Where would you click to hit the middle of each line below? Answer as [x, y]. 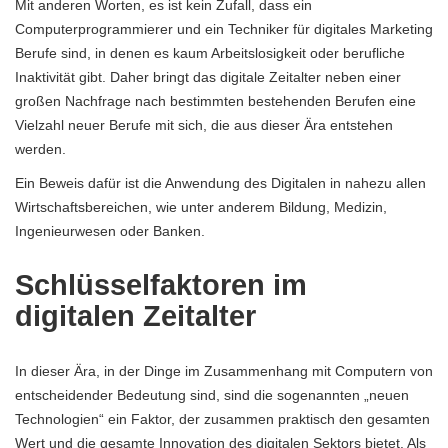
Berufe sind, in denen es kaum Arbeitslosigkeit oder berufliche [210, 52]
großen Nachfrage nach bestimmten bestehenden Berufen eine [215, 100]
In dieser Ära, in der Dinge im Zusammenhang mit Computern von [224, 370]
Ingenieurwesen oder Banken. [110, 230]
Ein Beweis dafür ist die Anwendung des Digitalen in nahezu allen [220, 182]
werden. [40, 148]
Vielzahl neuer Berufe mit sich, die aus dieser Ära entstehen [204, 124]
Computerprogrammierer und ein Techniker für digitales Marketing [224, 28]
